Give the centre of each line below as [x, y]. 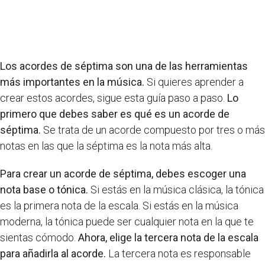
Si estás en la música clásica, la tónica [176, 190]
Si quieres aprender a [194, 82]
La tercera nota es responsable [178, 253]
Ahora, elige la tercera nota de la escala [168, 237]
